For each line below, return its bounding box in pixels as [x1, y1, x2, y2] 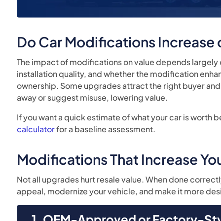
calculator [17, 124, 55, 134]
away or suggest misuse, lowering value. [17, 92, 168, 103]
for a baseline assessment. [55, 124, 156, 134]
